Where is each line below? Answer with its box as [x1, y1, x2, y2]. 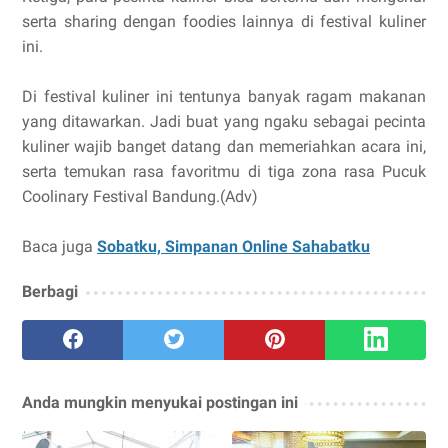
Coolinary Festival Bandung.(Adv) [22, 187, 258, 207]
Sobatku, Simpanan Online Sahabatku [97, 237, 370, 257]
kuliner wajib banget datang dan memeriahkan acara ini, [22, 137, 426, 157]
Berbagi [22, 282, 78, 302]
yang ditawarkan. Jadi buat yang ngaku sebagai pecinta [22, 112, 426, 132]
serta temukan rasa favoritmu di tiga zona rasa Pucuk [22, 162, 426, 182]
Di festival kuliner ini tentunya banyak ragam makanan [22, 87, 426, 107]
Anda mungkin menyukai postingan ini [22, 393, 298, 413]
